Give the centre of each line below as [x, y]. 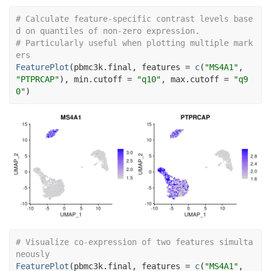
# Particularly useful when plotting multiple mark [134, 43]
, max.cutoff [192, 79]
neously [33, 254]
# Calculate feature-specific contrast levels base [134, 18]
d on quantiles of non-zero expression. [108, 31]
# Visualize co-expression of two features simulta [134, 242]
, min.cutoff [96, 79]
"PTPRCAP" [38, 79]
